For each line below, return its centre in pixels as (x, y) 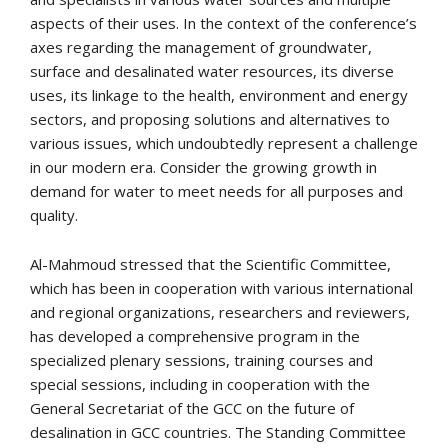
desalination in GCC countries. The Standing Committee (218, 431)
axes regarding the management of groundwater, (201, 46)
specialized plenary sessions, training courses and (201, 359)
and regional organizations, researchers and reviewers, (220, 311)
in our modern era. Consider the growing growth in (203, 166)
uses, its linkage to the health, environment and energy (219, 94)
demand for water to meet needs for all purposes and (216, 190)
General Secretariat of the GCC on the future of (192, 407)
